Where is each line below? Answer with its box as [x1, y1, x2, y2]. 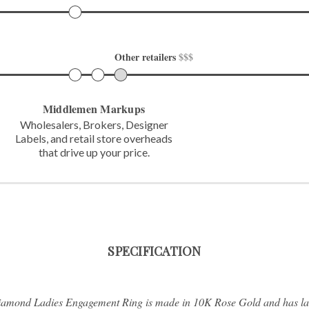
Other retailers [114, 49, 179, 64]
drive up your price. [57, 145, 150, 159]
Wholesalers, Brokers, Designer [19, 117, 168, 131]
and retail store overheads [48, 131, 173, 145]
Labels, [15, 131, 49, 145]
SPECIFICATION [108, 242, 201, 259]
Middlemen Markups [42, 100, 146, 117]
